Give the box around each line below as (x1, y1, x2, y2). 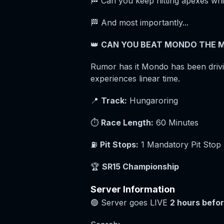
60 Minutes (153, 117, 198, 127)
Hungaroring (126, 95, 178, 105)
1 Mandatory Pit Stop (138, 139, 221, 149)
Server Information (90, 184, 175, 194)
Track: (100, 95, 127, 105)
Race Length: (100, 117, 153, 127)
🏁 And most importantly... (90, 17, 188, 27)
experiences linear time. (90, 73, 180, 83)
